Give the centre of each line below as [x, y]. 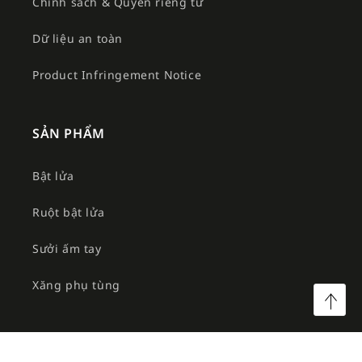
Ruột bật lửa [69, 212]
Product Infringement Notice [117, 74]
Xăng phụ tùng [76, 284]
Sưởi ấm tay [67, 248]
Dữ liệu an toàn [78, 38]
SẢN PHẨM [69, 133]
